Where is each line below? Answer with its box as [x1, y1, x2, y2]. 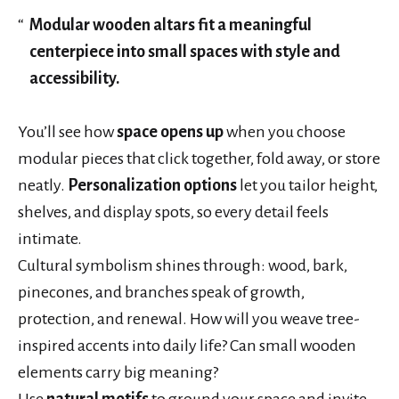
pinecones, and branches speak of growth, [18, 282, 305, 301]
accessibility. [28, 69, 119, 87]
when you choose [224, 122, 346, 141]
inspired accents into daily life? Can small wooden [18, 336, 356, 354]
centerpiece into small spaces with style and [28, 42, 340, 61]
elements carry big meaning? [18, 362, 218, 381]
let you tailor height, [237, 175, 378, 194]
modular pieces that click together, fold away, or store [18, 149, 380, 167]
